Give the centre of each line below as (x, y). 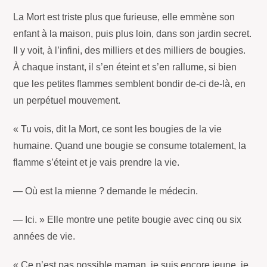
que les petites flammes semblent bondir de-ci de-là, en (130, 84)
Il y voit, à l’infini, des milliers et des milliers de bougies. (130, 51)
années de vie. (44, 237)
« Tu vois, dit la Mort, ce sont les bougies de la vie (118, 129)
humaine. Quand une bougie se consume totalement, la (130, 146)
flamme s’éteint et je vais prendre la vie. (97, 163)
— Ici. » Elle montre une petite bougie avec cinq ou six (128, 220)
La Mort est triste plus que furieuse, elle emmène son (124, 17)
